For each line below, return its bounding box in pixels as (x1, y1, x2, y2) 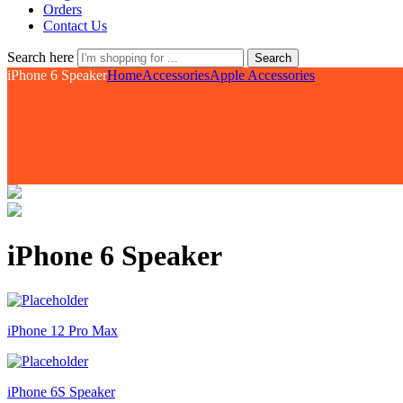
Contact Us (43, 18, 107, 33)
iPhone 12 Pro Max (7, 322, 118, 338)
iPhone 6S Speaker (7, 383, 115, 399)
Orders (43, 2, 82, 17)
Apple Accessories (210, 67, 315, 83)
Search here (7, 49, 77, 65)
